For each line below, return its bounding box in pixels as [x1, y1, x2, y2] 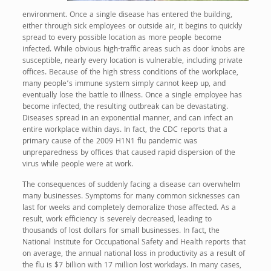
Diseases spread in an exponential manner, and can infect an [22, 113, 233, 126]
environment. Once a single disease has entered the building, [22, 9, 232, 22]
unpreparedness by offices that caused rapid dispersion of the [22, 147, 235, 160]
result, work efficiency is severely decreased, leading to [22, 214, 212, 227]
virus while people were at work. [22, 158, 133, 172]
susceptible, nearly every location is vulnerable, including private [22, 55, 243, 68]
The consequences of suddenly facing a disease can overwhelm [22, 179, 240, 192]
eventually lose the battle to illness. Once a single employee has [22, 90, 242, 103]
